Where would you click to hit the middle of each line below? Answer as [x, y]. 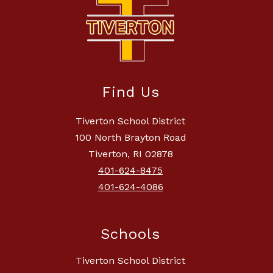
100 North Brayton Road [130, 137]
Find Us [130, 92]
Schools [130, 234]
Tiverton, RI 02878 [130, 154]
